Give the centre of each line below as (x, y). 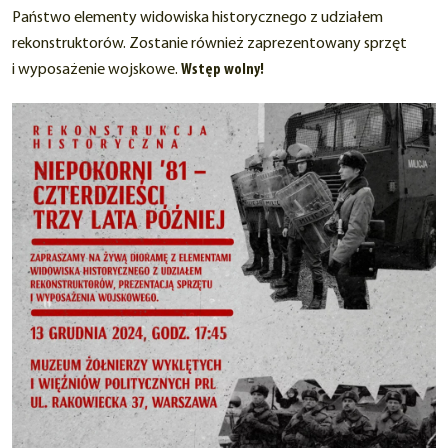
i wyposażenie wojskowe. (96, 70)
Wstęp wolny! (222, 70)
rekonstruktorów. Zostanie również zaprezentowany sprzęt (209, 44)
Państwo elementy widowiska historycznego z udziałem (197, 18)
